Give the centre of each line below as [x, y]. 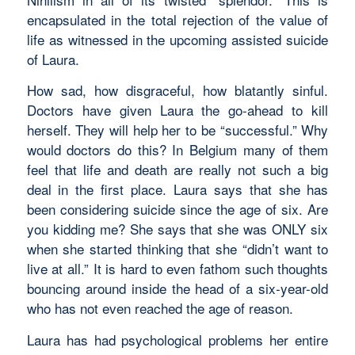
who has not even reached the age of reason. [160, 308]
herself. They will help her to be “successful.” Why [177, 130]
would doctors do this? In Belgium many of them [177, 150]
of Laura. [53, 59]
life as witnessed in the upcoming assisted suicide [177, 39]
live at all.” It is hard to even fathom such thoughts [177, 269]
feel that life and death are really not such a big [177, 170]
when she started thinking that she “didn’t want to [177, 249]
